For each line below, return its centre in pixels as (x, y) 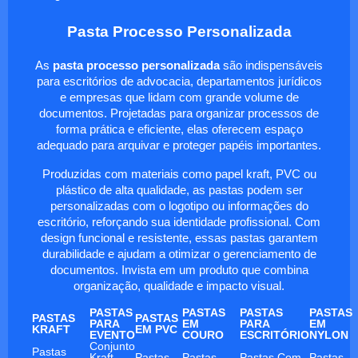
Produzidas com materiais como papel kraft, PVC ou (179, 174)
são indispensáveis (271, 65)
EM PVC (156, 329)
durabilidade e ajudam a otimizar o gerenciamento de (179, 254)
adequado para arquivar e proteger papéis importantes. (179, 145)
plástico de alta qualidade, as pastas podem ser (179, 190)
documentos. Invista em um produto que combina (179, 270)
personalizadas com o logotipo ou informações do (179, 206)
